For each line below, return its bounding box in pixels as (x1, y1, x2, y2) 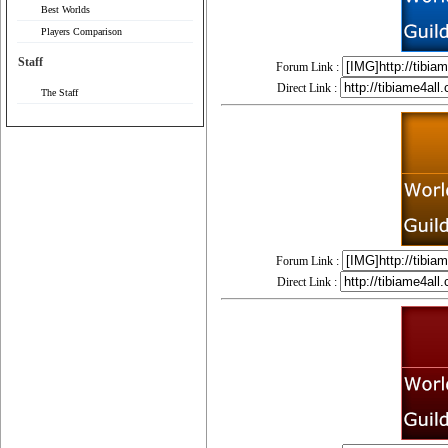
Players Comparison (41, 26, 122, 37)
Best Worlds (41, 4, 90, 15)
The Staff (41, 87, 78, 98)
